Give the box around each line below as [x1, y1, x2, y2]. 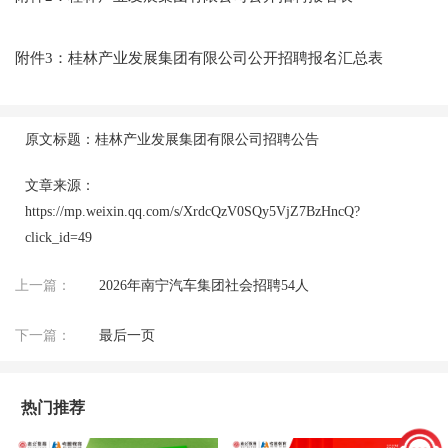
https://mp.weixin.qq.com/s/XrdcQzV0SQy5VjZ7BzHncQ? [24, 204, 360, 220]
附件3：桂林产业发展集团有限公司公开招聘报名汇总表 [14, 50, 383, 67]
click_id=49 [24, 230, 92, 246]
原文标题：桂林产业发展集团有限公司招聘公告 [24, 132, 319, 148]
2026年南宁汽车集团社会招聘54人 [98, 278, 309, 294]
